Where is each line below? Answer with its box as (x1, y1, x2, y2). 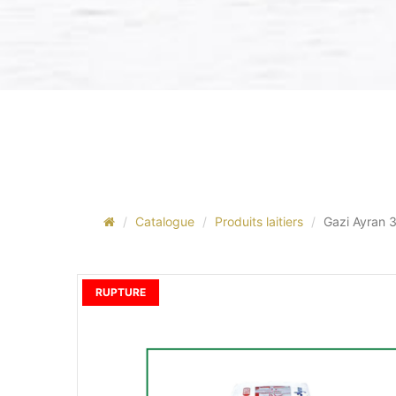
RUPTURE (95, 286, 146, 299)
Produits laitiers (215, 214, 303, 229)
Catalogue (135, 214, 194, 229)
